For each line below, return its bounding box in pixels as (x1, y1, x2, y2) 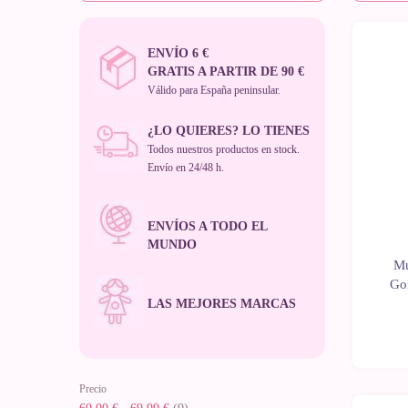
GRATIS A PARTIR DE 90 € (148, 65, 304, 79)
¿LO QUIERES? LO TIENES (148, 124, 310, 138)
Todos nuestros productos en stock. (148, 143, 300, 157)
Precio (79, 382, 107, 396)
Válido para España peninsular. (148, 84, 280, 97)
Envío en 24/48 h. (148, 161, 224, 175)
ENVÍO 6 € (148, 46, 209, 61)
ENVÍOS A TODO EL (148, 219, 267, 234)
